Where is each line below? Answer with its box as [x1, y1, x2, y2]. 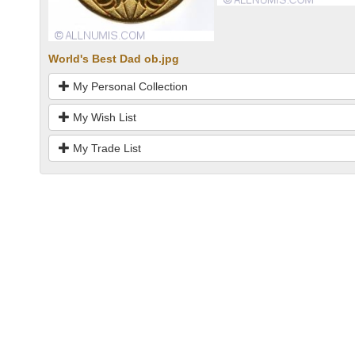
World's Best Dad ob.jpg [48, 52, 179, 66]
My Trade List [70, 142, 141, 155]
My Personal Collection [70, 80, 188, 94]
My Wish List [70, 111, 136, 124]
